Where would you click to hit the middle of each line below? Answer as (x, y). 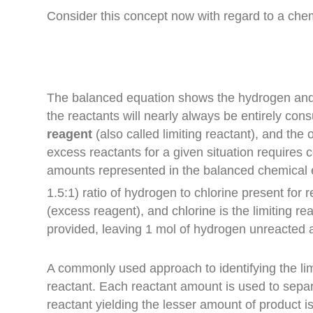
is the (235, 211)
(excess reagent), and (110, 211)
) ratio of (100, 192)
